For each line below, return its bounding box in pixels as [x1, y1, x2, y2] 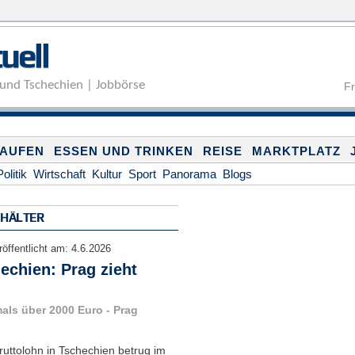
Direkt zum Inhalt [111, 5, 196, 17]
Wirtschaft [32, 167, 86, 181]
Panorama [162, 167, 216, 181]
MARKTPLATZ [251, 144, 341, 158]
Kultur [91, 167, 122, 181]
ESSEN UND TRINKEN [53, 144, 193, 158]
